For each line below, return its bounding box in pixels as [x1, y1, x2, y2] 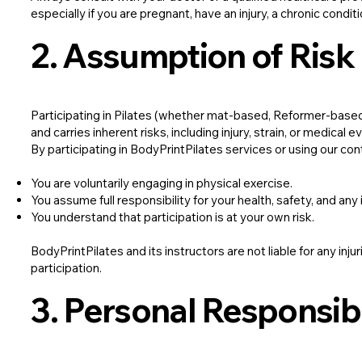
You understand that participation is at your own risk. [31, 209, 315, 225]
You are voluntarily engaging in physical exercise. [31, 175, 293, 192]
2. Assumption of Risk [31, 34, 355, 78]
